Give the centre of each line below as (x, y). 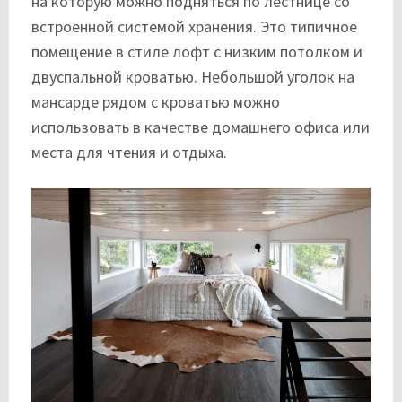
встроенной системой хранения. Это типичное (194, 27)
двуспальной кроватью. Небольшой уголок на (193, 77)
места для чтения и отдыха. (129, 153)
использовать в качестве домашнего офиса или (201, 127)
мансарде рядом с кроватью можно (156, 102)
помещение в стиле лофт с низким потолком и (197, 52)
